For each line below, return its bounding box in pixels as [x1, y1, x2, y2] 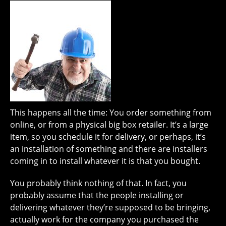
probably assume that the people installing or [10, 190, 184, 201]
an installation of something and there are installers [10, 143, 207, 154]
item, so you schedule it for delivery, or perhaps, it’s [10, 131, 206, 142]
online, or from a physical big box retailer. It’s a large [10, 119, 208, 130]
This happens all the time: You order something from [10, 107, 211, 118]
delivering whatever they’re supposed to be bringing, [10, 202, 210, 213]
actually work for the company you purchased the [10, 214, 199, 225]
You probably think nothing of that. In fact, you [10, 178, 187, 189]
